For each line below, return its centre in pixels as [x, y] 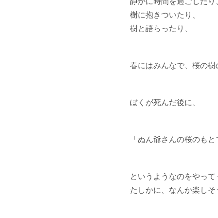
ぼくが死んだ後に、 [165, 102]
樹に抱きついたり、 [165, 15]
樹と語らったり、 [161, 28]
